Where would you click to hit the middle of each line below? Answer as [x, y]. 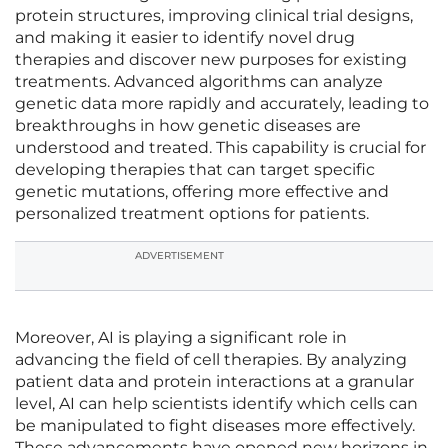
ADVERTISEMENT [179, 256]
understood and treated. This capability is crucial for [220, 148]
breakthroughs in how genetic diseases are [188, 126]
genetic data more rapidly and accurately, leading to [222, 104]
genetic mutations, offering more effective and [202, 192]
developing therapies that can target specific [195, 170]
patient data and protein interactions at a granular [214, 382]
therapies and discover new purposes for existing [211, 60]
